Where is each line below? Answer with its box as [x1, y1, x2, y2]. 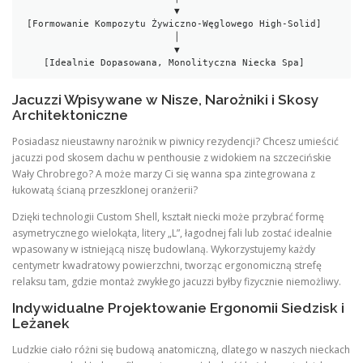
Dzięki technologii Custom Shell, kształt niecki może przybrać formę [12, 210, 324, 224]
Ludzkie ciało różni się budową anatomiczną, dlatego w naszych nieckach [12, 343, 350, 357]
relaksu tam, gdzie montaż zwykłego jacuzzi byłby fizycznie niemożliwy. [12, 275, 341, 289]
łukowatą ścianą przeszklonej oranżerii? [12, 183, 198, 198]
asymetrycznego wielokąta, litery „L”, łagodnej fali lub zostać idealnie [12, 226, 332, 241]
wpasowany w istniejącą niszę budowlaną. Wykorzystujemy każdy [12, 242, 315, 257]
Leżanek [12, 315, 70, 332]
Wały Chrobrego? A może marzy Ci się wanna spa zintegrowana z [12, 167, 315, 181]
